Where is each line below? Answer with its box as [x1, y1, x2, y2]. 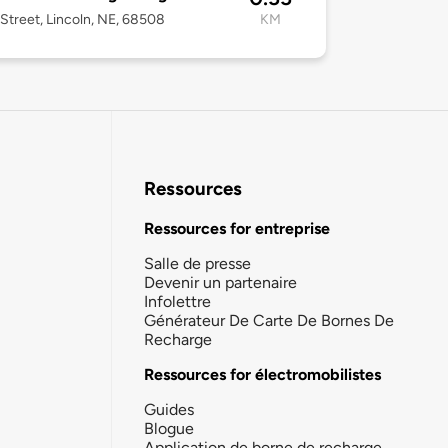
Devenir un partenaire [144, 272, 297, 292]
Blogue [144, 418, 194, 438]
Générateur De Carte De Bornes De [144, 310, 394, 330]
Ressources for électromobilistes [144, 364, 381, 384]
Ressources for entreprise [144, 218, 330, 238]
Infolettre [144, 291, 211, 311]
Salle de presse [144, 253, 251, 273]
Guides [144, 399, 194, 419]
